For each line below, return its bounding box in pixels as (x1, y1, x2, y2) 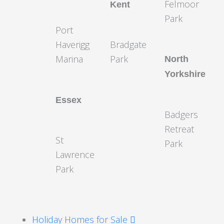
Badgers (164, 108, 198, 120)
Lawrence (55, 148, 94, 160)
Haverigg (55, 38, 89, 50)
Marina (55, 53, 83, 65)
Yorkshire (164, 69, 205, 79)
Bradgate (109, 38, 146, 50)
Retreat (164, 122, 194, 135)
